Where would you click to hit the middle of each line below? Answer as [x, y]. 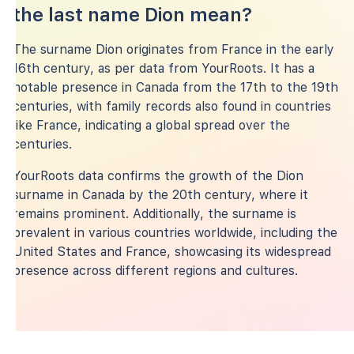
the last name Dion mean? [132, 14]
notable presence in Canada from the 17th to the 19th [175, 87]
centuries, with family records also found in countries [172, 106]
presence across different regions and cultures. [155, 270]
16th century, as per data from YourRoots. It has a [164, 68]
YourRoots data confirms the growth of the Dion [158, 175]
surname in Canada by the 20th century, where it [160, 194]
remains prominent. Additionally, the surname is [154, 213]
